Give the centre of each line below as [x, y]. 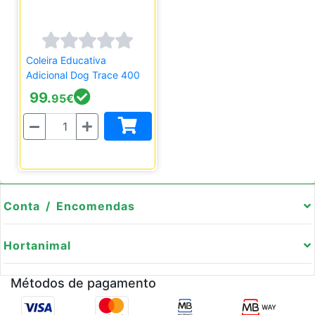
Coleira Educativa [66, 60]
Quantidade [91, 121]
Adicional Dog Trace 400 [83, 75]
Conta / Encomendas [69, 206]
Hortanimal [37, 245]
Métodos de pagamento [83, 283]
